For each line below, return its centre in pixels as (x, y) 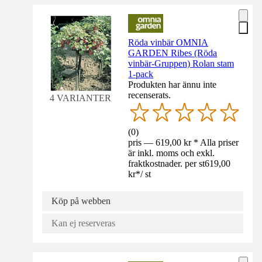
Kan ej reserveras (83, 223)
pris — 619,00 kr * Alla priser (184, 142)
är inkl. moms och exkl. (172, 153)
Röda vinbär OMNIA (168, 42)
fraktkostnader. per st (167, 163)
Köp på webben (81, 201)
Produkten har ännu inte (173, 84)
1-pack (141, 74)
